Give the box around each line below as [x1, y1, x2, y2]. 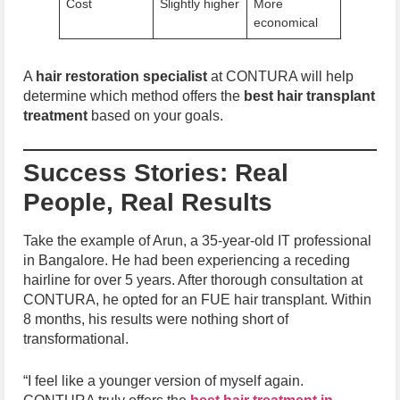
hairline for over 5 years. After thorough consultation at [23, 271, 362, 287]
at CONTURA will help [207, 69, 354, 85]
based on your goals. [87, 108, 223, 124]
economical [254, 15, 319, 30]
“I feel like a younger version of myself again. [23, 373, 304, 389]
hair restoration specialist [36, 69, 207, 85]
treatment [23, 108, 87, 124]
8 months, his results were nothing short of [23, 311, 288, 327]
